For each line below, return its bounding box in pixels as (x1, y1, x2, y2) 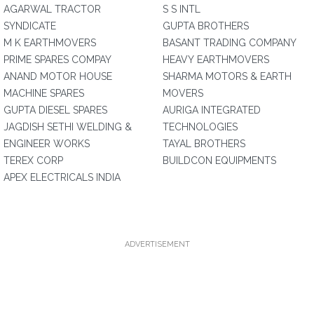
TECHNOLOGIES (163, 121, 238, 132)
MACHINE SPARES (4, 88, 84, 99)
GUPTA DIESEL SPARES (4, 104, 107, 116)
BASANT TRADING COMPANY (163, 37, 296, 48)
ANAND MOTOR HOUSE (4, 71, 112, 82)
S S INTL (163, 4, 200, 15)
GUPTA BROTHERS (163, 20, 249, 32)
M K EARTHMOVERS (4, 37, 96, 48)
